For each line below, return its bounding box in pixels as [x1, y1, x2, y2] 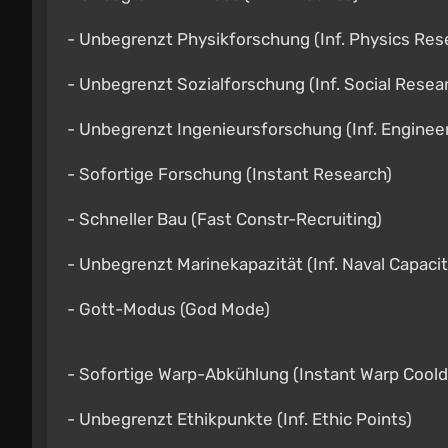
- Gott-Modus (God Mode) [67, 299, 270, 319]
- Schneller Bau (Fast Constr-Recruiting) [67, 209, 382, 229]
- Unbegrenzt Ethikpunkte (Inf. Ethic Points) [67, 409, 412, 429]
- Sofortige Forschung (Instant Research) [67, 164, 392, 184]
